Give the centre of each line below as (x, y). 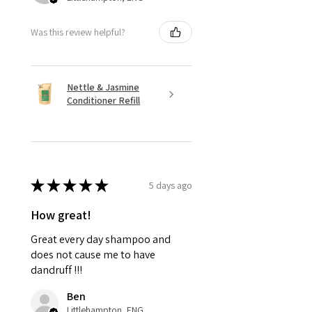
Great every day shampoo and (101, 240)
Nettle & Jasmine (103, 87)
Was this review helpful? (78, 32)
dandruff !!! (56, 270)
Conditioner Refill (103, 101)
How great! (61, 215)
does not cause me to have (93, 255)
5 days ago (171, 185)
